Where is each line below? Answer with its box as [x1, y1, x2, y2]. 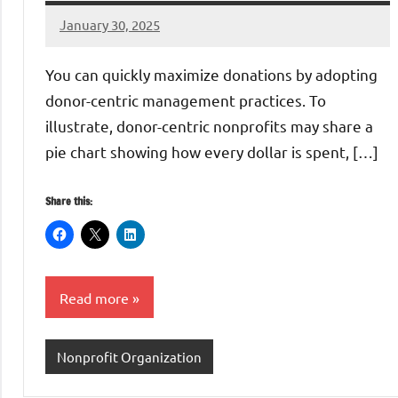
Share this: [45, 193, 92, 209]
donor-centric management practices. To [45, 90, 326, 109]
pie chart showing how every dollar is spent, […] [45, 141, 378, 161]
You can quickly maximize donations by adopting [45, 64, 378, 84]
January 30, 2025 [60, 16, 160, 34]
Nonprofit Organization [56, 347, 202, 365]
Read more [60, 288, 129, 306]
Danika [60, 28, 102, 45]
